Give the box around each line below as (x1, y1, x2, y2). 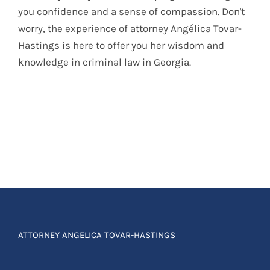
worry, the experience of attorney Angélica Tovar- (18, 22, 242, 34)
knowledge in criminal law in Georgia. (18, 55, 191, 68)
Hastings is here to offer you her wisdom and (18, 39, 224, 51)
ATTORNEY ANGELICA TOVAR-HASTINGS (18, 229, 175, 240)
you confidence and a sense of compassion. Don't (18, 5, 245, 17)
